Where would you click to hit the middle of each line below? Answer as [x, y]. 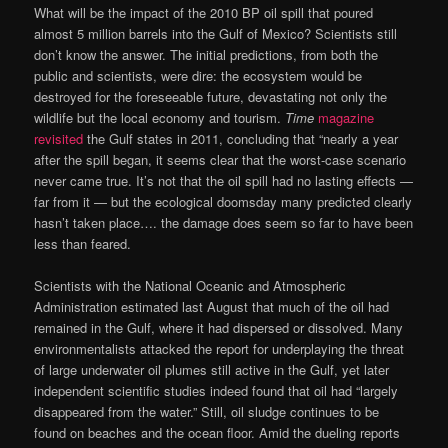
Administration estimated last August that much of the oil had [212, 307]
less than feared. [83, 244]
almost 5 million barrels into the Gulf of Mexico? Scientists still [216, 34]
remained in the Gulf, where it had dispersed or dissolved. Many [219, 328]
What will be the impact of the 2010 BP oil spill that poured [204, 13]
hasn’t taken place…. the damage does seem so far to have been [224, 223]
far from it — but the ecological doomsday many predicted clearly [223, 202]
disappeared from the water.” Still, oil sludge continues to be [207, 412]
